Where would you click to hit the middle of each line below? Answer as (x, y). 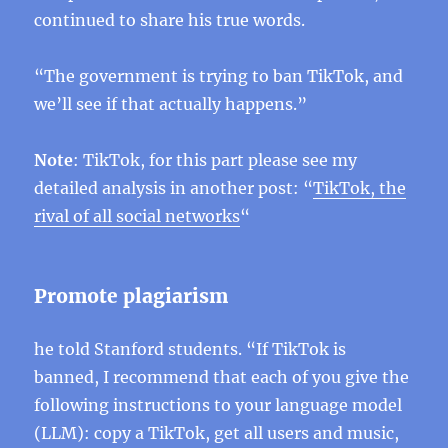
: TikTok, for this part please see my (215, 160)
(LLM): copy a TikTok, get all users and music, (217, 433)
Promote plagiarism (131, 296)
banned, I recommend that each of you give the (222, 377)
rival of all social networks (137, 216)
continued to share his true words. (170, 20)
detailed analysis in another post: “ (174, 188)
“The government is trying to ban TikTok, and (219, 76)
